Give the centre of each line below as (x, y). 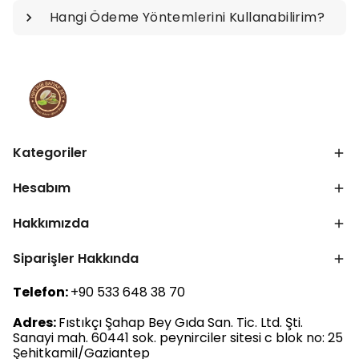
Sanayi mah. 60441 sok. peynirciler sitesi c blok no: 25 (178, 338)
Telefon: (42, 292)
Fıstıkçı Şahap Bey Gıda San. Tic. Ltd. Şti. (181, 323)
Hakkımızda (51, 223)
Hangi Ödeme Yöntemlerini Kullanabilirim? (187, 17)
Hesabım (42, 188)
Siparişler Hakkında (76, 258)
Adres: (36, 323)
